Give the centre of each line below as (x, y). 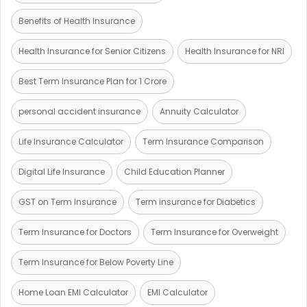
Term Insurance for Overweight (214, 232)
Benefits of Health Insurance (77, 21)
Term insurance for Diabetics (196, 201)
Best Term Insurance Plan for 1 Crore (93, 81)
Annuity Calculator (199, 111)
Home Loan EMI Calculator (73, 292)
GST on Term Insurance (67, 201)
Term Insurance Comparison (203, 141)
